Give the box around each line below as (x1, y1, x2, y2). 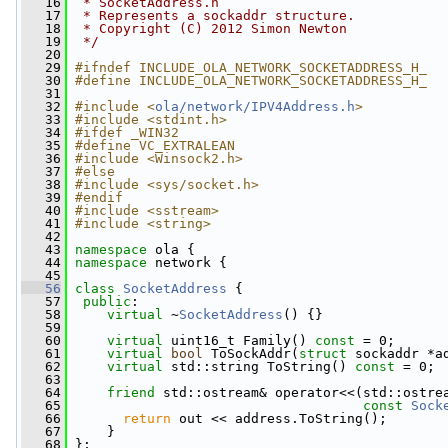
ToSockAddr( (203, 346, 299, 361)
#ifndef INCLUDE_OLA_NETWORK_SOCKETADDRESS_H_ (75, 60, 427, 75)
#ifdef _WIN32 (75, 125, 179, 140)
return (123, 411, 171, 426)
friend (107, 385, 155, 400)
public (83, 294, 131, 309)
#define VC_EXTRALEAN (75, 138, 235, 153)
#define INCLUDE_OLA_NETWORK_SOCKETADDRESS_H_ (75, 73, 427, 88)
